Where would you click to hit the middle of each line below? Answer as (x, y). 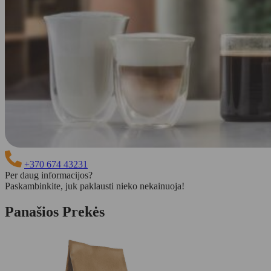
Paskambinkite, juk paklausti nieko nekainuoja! (95, 186)
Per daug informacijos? (49, 175)
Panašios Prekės (55, 211)
